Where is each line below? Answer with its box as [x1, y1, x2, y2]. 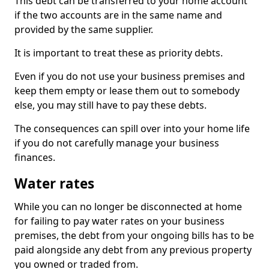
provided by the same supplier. [14, 23, 153, 36]
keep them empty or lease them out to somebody [14, 84, 240, 97]
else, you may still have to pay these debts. [14, 98, 207, 112]
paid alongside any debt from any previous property [14, 243, 252, 256]
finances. [14, 151, 55, 164]
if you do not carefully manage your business [14, 136, 219, 150]
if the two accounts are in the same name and [14, 8, 222, 22]
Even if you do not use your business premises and [14, 70, 245, 83]
